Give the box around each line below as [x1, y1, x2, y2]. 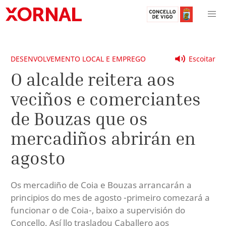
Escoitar [189, 54, 215, 64]
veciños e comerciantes [11, 88, 201, 109]
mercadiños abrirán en [11, 127, 196, 149]
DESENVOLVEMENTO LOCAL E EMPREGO [11, 54, 146, 64]
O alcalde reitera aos [11, 68, 175, 90]
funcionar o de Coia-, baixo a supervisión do [11, 204, 185, 216]
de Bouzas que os [11, 107, 148, 129]
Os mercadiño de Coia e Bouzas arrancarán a [11, 179, 192, 191]
